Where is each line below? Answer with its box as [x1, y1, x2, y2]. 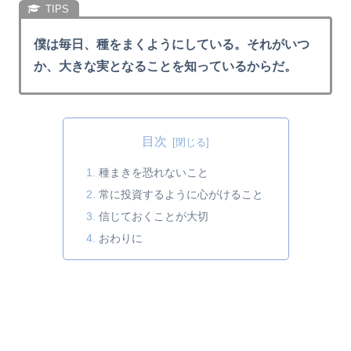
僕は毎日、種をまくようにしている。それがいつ [34, 37, 310, 51]
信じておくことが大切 [98, 210, 208, 223]
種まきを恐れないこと [98, 166, 208, 179]
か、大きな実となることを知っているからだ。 [34, 59, 298, 73]
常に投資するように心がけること [98, 188, 263, 201]
